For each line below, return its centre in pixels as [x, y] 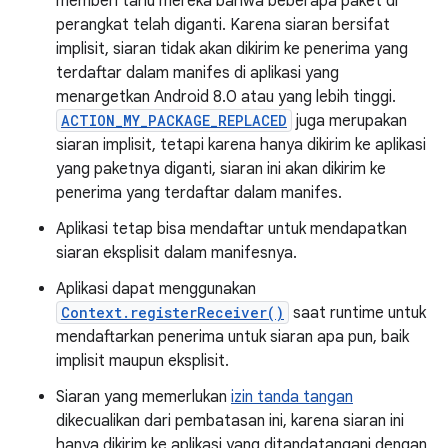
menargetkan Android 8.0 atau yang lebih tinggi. [226, 97]
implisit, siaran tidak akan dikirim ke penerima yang [232, 49]
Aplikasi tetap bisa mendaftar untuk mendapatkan [231, 229]
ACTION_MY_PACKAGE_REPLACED [174, 120]
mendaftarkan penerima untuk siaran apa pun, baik [232, 337]
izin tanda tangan [292, 397]
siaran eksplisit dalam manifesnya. [176, 253]
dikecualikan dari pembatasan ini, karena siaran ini [230, 421]
